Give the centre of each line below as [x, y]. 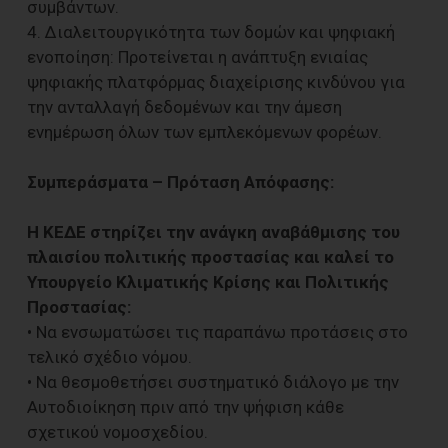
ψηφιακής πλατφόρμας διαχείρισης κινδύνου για [216, 81]
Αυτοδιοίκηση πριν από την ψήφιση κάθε [185, 406]
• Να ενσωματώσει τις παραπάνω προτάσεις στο [217, 331]
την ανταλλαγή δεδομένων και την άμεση [184, 106]
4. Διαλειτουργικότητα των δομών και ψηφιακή [211, 31]
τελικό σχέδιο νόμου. [109, 356]
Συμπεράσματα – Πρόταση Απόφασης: [180, 181]
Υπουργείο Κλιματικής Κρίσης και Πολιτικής [208, 281]
